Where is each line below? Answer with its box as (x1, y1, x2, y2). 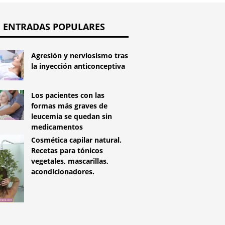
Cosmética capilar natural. (31, 135, 122, 145)
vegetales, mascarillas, (31, 156, 109, 166)
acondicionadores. (31, 166, 95, 176)
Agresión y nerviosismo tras (31, 51, 129, 61)
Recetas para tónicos (31, 145, 103, 155)
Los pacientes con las (31, 90, 105, 100)
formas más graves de (31, 100, 108, 110)
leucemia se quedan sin (31, 111, 113, 121)
